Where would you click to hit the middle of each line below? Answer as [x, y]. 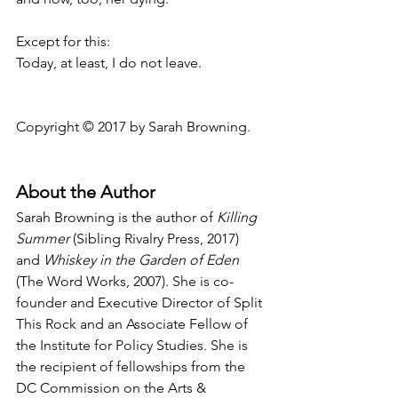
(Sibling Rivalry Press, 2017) [156, 239]
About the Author [86, 192]
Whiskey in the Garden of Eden [141, 260]
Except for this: [63, 41]
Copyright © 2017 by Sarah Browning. [133, 127]
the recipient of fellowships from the [132, 366]
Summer [43, 239]
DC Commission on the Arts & [113, 388]
